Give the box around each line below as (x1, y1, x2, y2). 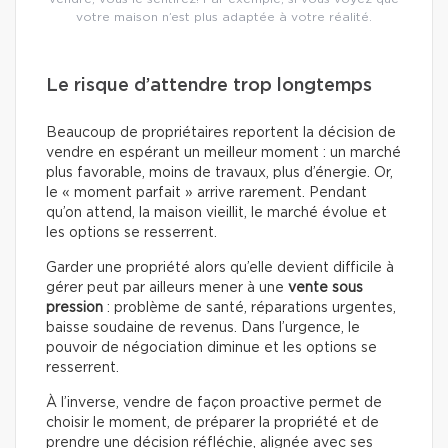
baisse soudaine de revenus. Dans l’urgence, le (46, 321, 360, 336)
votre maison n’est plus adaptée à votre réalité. (76, 11, 372, 24)
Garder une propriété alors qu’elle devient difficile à (46, 261, 394, 276)
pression (46, 301, 103, 316)
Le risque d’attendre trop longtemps (46, 77, 372, 96)
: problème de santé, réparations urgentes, (103, 301, 396, 316)
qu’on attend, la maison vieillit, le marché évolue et (46, 206, 387, 221)
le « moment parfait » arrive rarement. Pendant (46, 186, 367, 201)
